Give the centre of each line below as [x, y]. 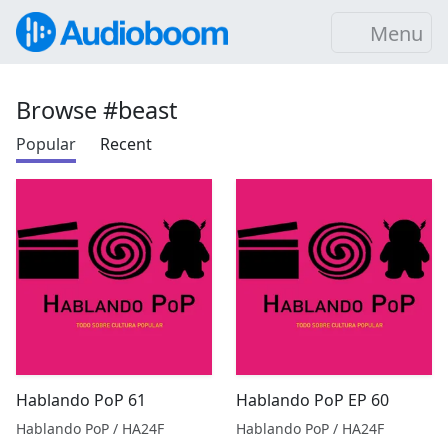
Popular [46, 144]
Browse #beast [96, 110]
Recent [126, 144]
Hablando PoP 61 [81, 400]
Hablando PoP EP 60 [312, 400]
